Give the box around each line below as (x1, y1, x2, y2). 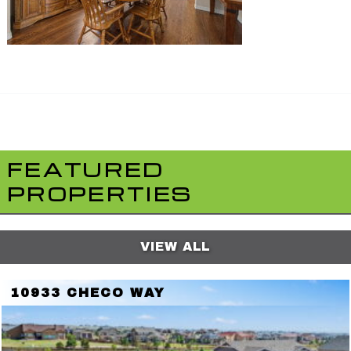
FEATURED (6, 156, 165, 182)
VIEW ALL (139, 240, 212, 254)
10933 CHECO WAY (10, 286, 166, 299)
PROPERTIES (6, 180, 193, 206)
